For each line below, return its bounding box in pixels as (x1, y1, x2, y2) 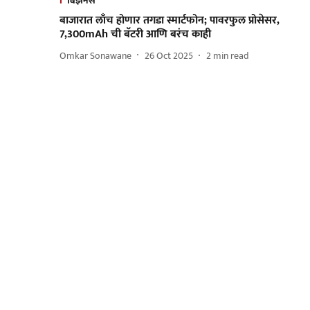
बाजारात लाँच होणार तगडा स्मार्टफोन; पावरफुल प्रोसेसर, (60, 11, 280, 30)
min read (213, 47, 249, 64)
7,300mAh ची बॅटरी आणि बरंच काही (60, 25, 211, 44)
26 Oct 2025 (145, 47, 193, 64)
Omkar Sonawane (60, 47, 131, 64)
